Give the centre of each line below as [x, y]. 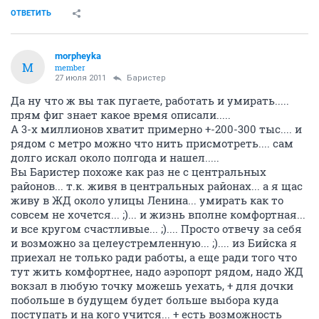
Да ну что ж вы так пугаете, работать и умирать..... [150, 100]
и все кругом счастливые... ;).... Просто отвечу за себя [156, 229]
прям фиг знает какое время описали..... [121, 115]
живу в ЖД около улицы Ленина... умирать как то [147, 200]
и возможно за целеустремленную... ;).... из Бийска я [154, 243]
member [70, 67]
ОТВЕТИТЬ [31, 13]
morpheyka [78, 56]
